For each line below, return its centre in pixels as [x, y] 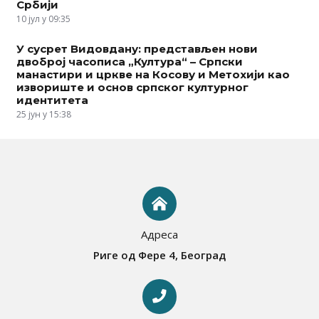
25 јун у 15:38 [43, 115]
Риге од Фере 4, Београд [159, 255]
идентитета [52, 100]
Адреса [159, 234]
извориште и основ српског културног [132, 88]
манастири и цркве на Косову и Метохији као [153, 75]
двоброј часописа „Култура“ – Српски [129, 62]
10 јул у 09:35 [43, 19]
